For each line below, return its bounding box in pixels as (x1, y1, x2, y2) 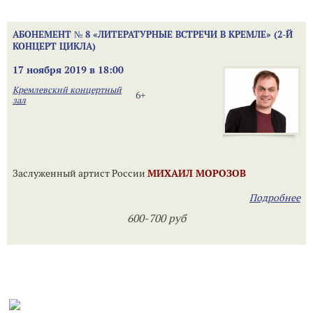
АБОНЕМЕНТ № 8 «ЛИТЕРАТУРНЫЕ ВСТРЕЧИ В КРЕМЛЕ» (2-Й (13, 28, 293, 41)
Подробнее (249, 191, 300, 204)
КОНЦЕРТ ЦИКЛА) (13, 40, 96, 52)
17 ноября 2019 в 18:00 (13, 64, 124, 76)
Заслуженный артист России (13, 167, 147, 180)
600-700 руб (127, 212, 186, 225)
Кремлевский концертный (13, 84, 122, 96)
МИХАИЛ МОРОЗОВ (147, 167, 246, 180)
